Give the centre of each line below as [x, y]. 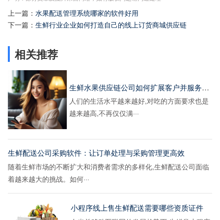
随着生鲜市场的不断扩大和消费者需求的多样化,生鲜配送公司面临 [109, 166]
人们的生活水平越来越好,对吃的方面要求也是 [139, 101]
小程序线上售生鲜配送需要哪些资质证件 [137, 207]
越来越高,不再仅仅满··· [104, 113]
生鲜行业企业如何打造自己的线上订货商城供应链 [111, 25]
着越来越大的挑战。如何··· [49, 179]
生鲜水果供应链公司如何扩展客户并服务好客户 [205, 87]
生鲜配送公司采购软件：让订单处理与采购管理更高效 [96, 152]
